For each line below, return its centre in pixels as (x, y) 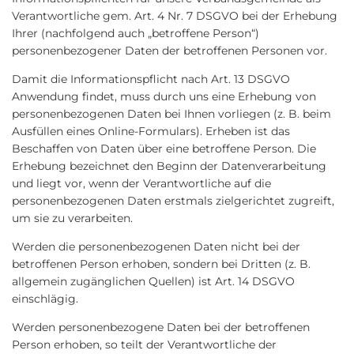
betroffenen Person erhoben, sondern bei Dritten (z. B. (161, 264)
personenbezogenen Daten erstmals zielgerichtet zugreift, (173, 201)
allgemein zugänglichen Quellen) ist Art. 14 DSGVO (153, 281)
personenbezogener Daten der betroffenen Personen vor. (169, 51)
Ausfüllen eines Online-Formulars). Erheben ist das (151, 131)
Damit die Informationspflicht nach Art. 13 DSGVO (151, 79)
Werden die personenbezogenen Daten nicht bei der (156, 247)
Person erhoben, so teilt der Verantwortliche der (144, 345)
